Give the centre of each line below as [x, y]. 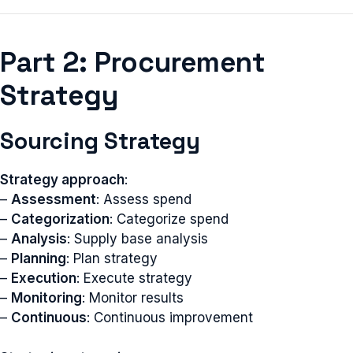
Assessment [54, 199]
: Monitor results [133, 298]
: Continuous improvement [170, 318]
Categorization [60, 219]
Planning [39, 258]
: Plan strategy [112, 258]
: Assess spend [144, 199]
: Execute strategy [134, 278]
